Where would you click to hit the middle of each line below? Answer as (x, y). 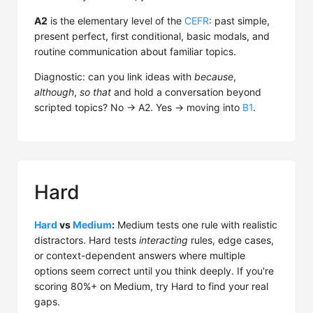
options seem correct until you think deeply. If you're (154, 271)
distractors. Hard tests (87, 240)
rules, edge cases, (231, 240)
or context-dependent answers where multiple (140, 255)
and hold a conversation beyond (186, 92)
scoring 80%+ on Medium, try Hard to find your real (151, 286)
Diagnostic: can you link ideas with (114, 77)
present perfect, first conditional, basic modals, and (152, 36)
